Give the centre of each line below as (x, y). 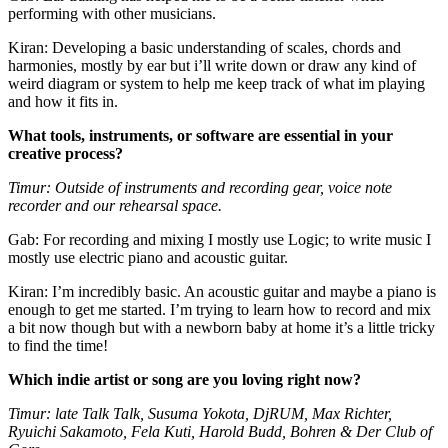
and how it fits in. (67, 101)
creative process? (65, 153)
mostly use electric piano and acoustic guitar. (148, 257)
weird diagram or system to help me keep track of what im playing (216, 83)
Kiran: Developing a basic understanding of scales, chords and (204, 47)
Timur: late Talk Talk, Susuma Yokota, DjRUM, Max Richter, (200, 413)
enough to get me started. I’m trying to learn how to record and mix (219, 309)
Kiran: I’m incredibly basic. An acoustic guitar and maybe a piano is (222, 291)
